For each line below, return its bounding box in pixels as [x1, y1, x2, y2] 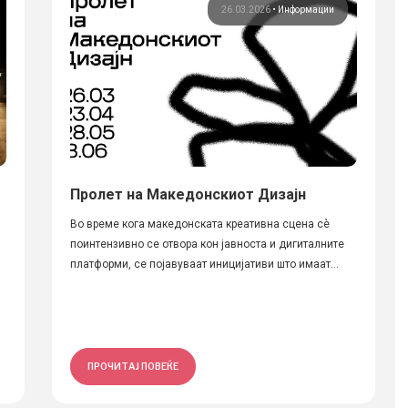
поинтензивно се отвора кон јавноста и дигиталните [69, 238, 344, 250]
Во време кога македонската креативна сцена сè [69, 218, 330, 230]
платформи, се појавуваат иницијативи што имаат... [69, 258, 339, 270]
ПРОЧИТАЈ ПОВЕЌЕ [87, 361, 178, 372]
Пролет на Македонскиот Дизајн [69, 186, 306, 203]
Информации [277, 5, 334, 15]
